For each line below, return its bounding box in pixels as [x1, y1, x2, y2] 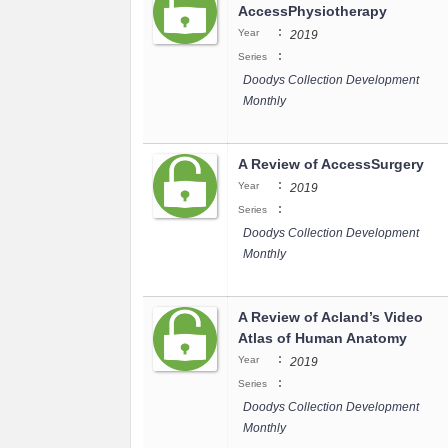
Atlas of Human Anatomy [238, 330, 407, 346]
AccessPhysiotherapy [238, 3, 387, 19]
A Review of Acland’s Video [238, 309, 423, 325]
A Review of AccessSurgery [238, 156, 424, 172]
